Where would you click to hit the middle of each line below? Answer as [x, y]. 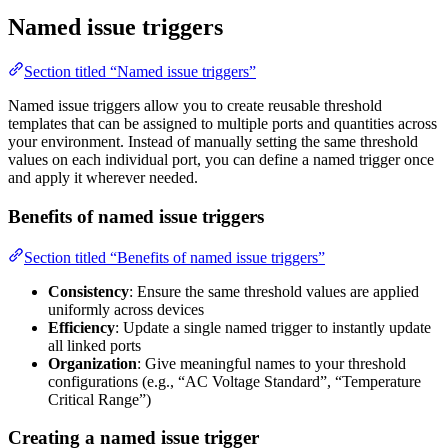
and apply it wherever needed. [103, 178]
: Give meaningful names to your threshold [271, 363]
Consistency [88, 291]
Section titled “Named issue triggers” [140, 72]
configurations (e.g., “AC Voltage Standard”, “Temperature [234, 381]
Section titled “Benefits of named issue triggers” [174, 257]
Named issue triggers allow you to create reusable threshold [195, 106]
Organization [92, 363]
